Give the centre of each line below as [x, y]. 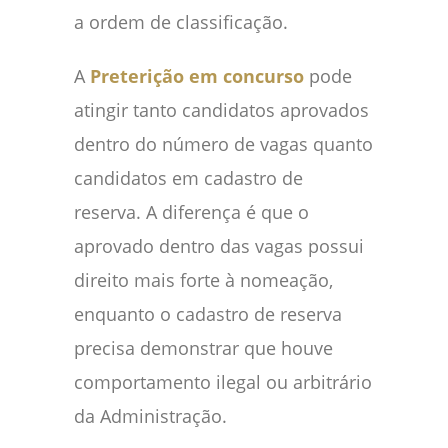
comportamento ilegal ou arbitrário [223, 382]
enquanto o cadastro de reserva [208, 314]
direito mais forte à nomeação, [203, 280]
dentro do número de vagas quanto [223, 144]
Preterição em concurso [197, 76]
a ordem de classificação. [181, 22]
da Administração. [150, 416]
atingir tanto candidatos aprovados [221, 110]
